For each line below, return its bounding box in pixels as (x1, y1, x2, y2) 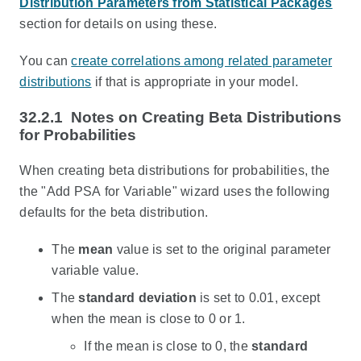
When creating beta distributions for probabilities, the (19, 164, 330, 177)
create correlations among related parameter (71, 54, 333, 68)
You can (19, 54, 72, 68)
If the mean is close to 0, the (84, 339, 252, 353)
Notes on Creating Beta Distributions (71, 109, 342, 126)
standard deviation (78, 291, 197, 305)
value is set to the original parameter (113, 243, 331, 256)
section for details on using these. (19, 17, 218, 31)
